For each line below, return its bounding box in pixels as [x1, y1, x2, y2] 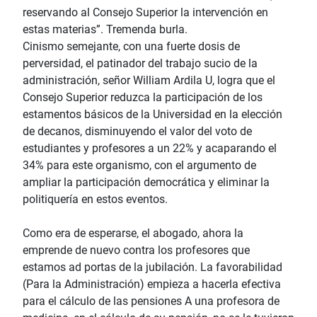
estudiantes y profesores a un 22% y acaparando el [23, 142, 277, 156]
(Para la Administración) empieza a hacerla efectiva [23, 277, 281, 292]
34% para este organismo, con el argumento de [23, 158, 256, 173]
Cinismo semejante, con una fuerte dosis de [23, 40, 240, 54]
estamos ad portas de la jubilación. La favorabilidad [23, 260, 282, 275]
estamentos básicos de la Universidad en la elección [23, 108, 282, 122]
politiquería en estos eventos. [23, 192, 168, 207]
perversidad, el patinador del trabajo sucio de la [23, 57, 258, 71]
